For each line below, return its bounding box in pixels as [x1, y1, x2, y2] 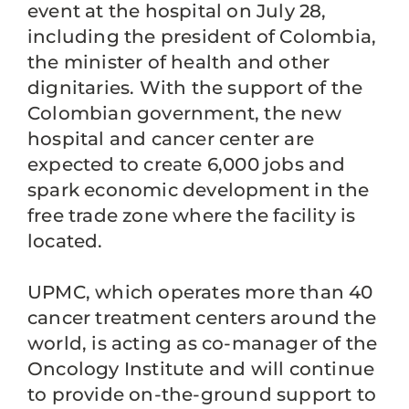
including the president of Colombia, [27, 26, 377, 47]
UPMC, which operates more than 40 [27, 281, 373, 303]
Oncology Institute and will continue [27, 358, 375, 380]
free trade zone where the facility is [27, 204, 356, 226]
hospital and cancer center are [27, 128, 314, 150]
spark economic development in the [27, 179, 370, 201]
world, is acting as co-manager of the [27, 332, 378, 354]
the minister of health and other [27, 51, 330, 73]
